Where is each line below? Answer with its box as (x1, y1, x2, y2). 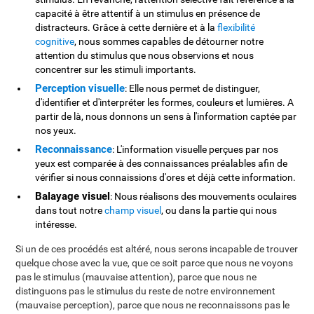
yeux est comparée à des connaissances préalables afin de (35, 158, 288, 169)
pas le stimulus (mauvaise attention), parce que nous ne (15, 271, 257, 282)
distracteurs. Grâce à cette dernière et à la (35, 22, 218, 33)
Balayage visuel (35, 190, 111, 203)
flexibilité (217, 22, 256, 33)
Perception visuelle (35, 82, 125, 95)
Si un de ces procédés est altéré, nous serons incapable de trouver (15, 243, 299, 254)
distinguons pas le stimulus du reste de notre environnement (15, 285, 276, 296)
